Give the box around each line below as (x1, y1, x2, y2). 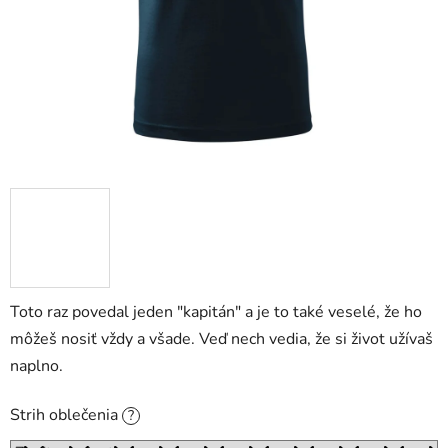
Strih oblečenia (10, 404, 122, 427)
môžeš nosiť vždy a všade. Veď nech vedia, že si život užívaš (10, 328, 433, 351)
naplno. (10, 355, 63, 378)
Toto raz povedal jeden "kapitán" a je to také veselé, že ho (10, 301, 422, 324)
